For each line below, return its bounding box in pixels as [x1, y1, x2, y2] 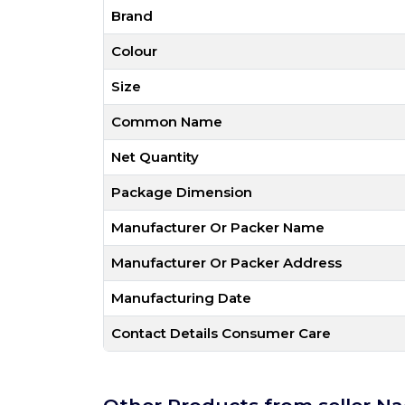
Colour [111, 42, 157, 60]
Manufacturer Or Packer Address [111, 254, 342, 271]
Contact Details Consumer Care [111, 325, 331, 342]
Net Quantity [111, 148, 199, 165]
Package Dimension [111, 184, 252, 201]
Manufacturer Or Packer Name [111, 219, 325, 236]
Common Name [111, 113, 222, 130]
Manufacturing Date [111, 289, 251, 306]
